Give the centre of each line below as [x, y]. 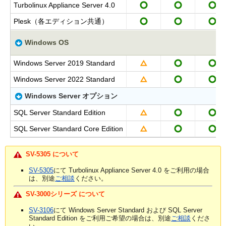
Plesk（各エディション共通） [61, 21]
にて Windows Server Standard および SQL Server [128, 210]
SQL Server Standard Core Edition [68, 128]
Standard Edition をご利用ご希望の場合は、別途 [100, 218]
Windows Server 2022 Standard [64, 79]
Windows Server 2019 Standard [64, 63]
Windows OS [46, 42]
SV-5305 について [52, 154]
